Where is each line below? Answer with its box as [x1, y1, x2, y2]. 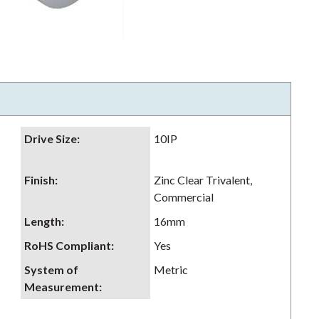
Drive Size [24, 132, 77, 145]
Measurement [24, 280, 99, 293]
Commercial [154, 190, 214, 204]
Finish [24, 173, 55, 187]
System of [24, 263, 78, 276]
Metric [154, 263, 188, 276]
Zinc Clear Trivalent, [154, 173, 252, 187]
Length [24, 214, 61, 228]
